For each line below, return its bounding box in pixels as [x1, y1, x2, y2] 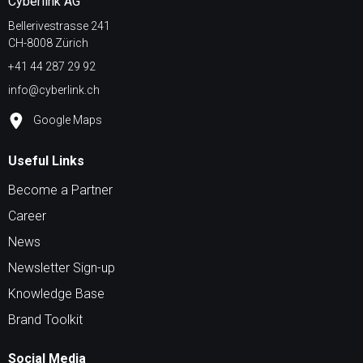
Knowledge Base [8, 286, 105, 301]
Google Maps [31, 113, 102, 126]
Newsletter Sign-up [8, 260, 115, 275]
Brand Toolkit [8, 312, 83, 327]
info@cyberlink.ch [8, 83, 100, 96]
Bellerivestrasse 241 [8, 19, 110, 32]
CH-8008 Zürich [8, 36, 88, 49]
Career [8, 208, 46, 224]
